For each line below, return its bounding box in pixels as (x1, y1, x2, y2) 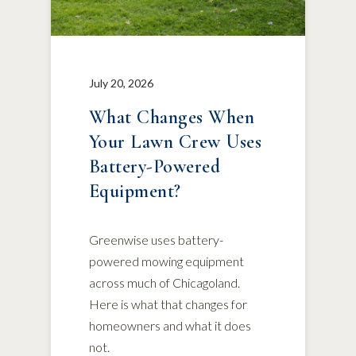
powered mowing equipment (89, 253, 244, 269)
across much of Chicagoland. (89, 275, 240, 290)
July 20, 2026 (89, 76, 153, 90)
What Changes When (89, 106, 255, 129)
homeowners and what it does (89, 318, 251, 333)
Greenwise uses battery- (89, 232, 223, 247)
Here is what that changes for (89, 296, 247, 311)
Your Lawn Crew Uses (89, 130, 262, 153)
